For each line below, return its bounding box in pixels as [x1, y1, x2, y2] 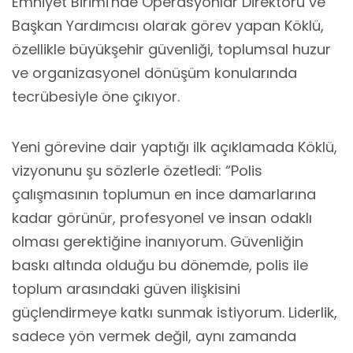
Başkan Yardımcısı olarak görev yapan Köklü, [12, 16, 324, 35]
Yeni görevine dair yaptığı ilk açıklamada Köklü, [12, 137, 337, 157]
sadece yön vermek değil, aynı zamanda [12, 326, 296, 346]
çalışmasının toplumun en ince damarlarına [12, 184, 316, 204]
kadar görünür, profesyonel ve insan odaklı [12, 208, 312, 228]
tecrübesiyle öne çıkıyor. [12, 87, 180, 106]
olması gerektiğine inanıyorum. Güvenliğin [12, 232, 303, 251]
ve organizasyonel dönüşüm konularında [12, 63, 297, 83]
